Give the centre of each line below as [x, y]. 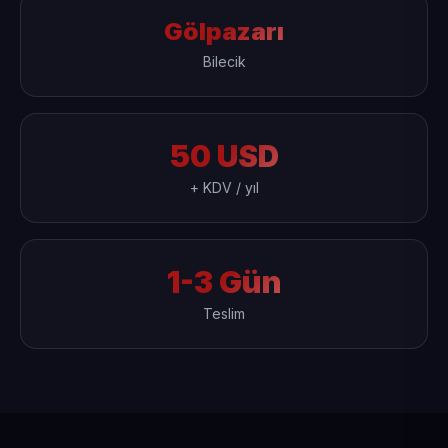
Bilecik [224, 61]
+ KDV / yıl [224, 187]
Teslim [224, 313]
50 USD [224, 156]
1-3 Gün [224, 282]
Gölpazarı [224, 31]
